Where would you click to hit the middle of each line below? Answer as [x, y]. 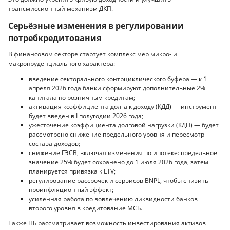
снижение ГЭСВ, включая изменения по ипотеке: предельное [123, 152]
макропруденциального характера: [62, 64]
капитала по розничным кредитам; [82, 97]
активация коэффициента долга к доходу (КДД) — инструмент [123, 106]
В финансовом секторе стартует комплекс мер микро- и [93, 54]
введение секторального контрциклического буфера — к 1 [118, 79]
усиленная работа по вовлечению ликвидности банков [113, 199]
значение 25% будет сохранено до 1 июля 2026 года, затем [119, 162]
